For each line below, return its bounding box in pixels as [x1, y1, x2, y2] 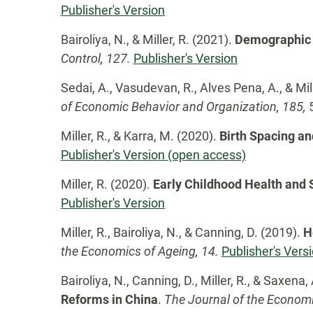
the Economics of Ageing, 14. [61, 244, 221, 259]
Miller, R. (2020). [61, 177, 153, 191]
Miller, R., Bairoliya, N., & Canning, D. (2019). [61, 225, 303, 240]
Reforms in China [61, 292, 158, 307]
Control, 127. [61, 51, 131, 66]
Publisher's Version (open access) [61, 147, 246, 162]
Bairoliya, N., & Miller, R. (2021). [61, 32, 235, 47]
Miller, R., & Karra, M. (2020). [61, 129, 219, 143]
